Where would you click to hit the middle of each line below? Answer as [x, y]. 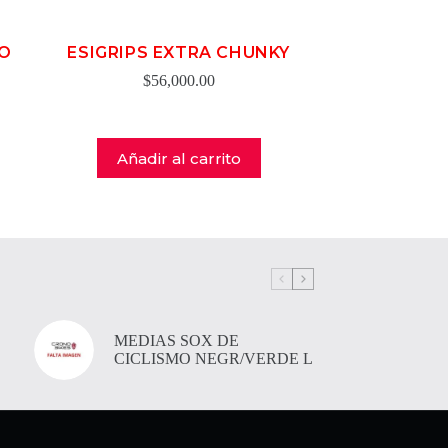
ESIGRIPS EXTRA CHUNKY [178, 52]
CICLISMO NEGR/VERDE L [213, 358]
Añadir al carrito [178, 158]
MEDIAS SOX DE [176, 340]
